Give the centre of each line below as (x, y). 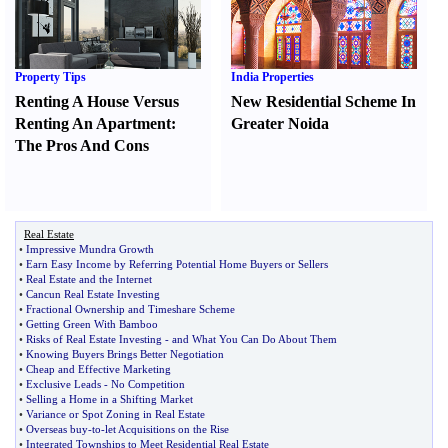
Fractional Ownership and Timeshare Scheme (130, 309)
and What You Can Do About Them (254, 339)
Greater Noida (280, 123)
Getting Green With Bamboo (92, 324)
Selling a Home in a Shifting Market (109, 399)
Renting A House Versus (97, 101)
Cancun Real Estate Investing (93, 294)
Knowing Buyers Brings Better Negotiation (125, 354)
